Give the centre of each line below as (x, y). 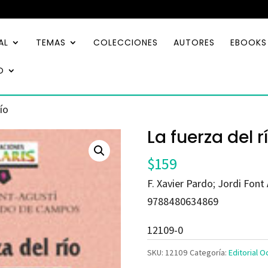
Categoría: (209, 252)
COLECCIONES (126, 42)
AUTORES (194, 42)
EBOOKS (249, 42)
